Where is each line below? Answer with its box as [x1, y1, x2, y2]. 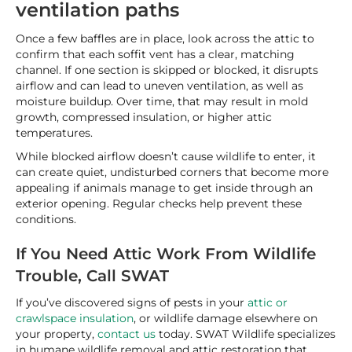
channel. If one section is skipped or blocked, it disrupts [16, 63, 318, 77]
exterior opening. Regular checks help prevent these [16, 196, 302, 211]
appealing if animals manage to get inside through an [16, 181, 313, 195]
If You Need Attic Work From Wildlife [16, 244, 316, 263]
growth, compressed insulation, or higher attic [16, 110, 272, 124]
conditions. [16, 212, 76, 226]
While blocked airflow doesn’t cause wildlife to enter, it [16, 149, 316, 163]
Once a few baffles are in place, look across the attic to [16, 31, 314, 46]
